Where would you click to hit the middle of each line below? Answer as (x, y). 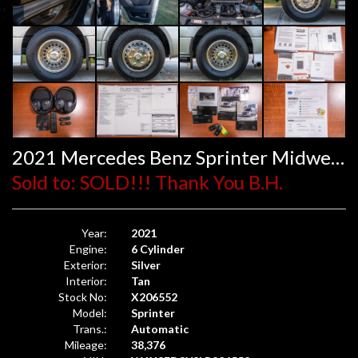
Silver (146, 265)
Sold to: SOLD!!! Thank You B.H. (147, 182)
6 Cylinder (158, 249)
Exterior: (86, 265)
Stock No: (83, 297)
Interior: (87, 281)
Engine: (89, 249)
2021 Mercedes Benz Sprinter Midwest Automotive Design (338, 157)
